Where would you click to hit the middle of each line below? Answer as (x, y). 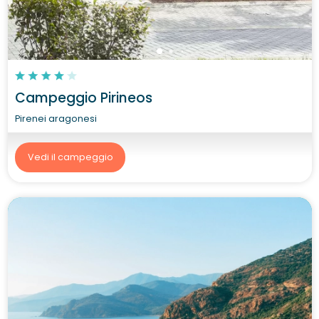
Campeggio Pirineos (84, 98)
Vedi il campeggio (70, 157)
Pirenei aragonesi (56, 118)
